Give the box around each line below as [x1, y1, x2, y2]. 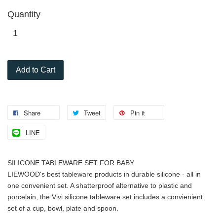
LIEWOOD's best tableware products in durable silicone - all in [7, 170, 201, 178]
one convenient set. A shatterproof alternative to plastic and [7, 181, 192, 189]
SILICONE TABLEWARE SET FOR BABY [7, 158, 134, 167]
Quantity [7, 9, 40, 19]
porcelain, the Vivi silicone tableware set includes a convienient [7, 192, 203, 201]
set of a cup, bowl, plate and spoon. [7, 204, 118, 212]
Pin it [130, 108, 145, 117]
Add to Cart [16, 65, 55, 74]
